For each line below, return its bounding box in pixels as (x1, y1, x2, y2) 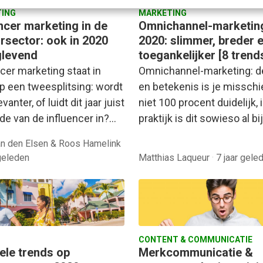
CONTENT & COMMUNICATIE (139, 234, 252, 244)
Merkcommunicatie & (139, 245, 253, 259)
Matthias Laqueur (139, 151, 212, 163)
